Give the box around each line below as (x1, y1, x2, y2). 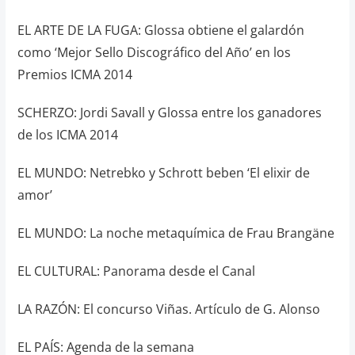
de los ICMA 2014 (17, 126, 118, 143)
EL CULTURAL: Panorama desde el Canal (17, 262, 255, 280)
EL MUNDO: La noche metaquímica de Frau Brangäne (17, 224, 334, 242)
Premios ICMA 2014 (17, 66, 132, 83)
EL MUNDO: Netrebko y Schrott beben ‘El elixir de (17, 164, 310, 181)
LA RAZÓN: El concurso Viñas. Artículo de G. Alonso (17, 300, 320, 318)
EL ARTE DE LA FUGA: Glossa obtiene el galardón (17, 21, 304, 39)
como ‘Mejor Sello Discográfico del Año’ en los (17, 44, 291, 61)
